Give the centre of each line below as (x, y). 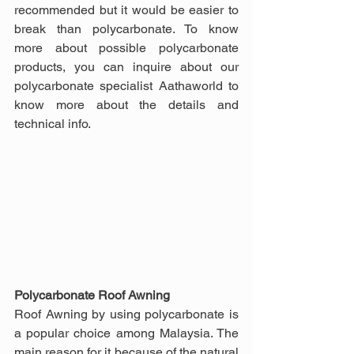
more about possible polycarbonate (126, 48)
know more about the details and (126, 105)
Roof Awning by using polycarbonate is (126, 314)
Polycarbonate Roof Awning (92, 295)
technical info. (53, 124)
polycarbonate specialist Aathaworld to (126, 86)
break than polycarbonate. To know (126, 29)
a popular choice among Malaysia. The (126, 333)
